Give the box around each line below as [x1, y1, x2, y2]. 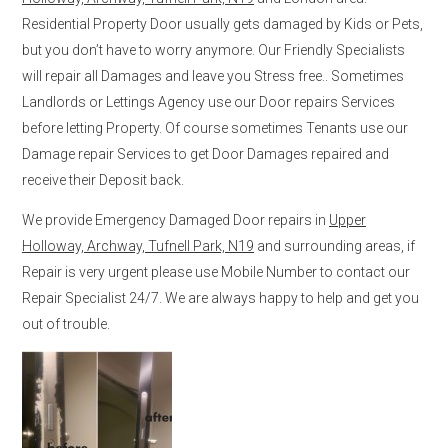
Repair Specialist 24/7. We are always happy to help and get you [22, 289, 419, 306]
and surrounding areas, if [254, 237, 415, 254]
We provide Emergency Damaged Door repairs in [22, 211, 329, 228]
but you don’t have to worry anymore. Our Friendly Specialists [22, 41, 405, 58]
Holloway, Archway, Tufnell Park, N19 [22, 237, 254, 254]
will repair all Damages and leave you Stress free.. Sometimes [22, 67, 404, 84]
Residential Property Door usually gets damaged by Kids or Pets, [22, 15, 423, 32]
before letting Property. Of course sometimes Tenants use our [22, 119, 408, 136]
